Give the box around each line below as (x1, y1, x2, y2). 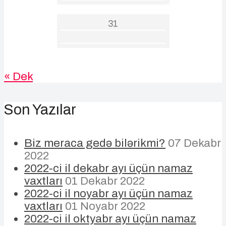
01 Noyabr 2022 (65, 200, 145, 213)
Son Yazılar (4, 101, 76, 118)
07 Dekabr (168, 137, 221, 150)
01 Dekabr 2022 (65, 175, 145, 188)
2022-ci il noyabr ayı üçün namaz (24, 187, 193, 200)
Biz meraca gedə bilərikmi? (24, 137, 165, 150)
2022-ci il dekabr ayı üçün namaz (24, 162, 193, 175)
